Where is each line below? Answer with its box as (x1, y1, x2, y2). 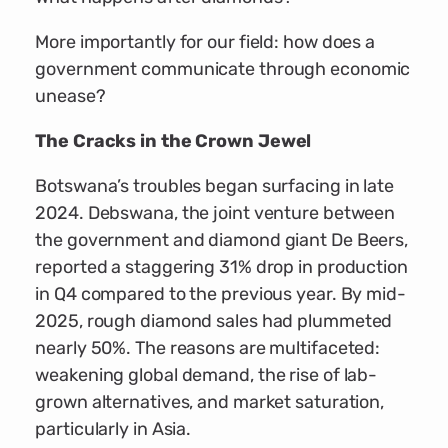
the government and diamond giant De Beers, (35, 229, 409, 252)
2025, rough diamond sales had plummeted (35, 310, 393, 333)
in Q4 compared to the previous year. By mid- (35, 283, 406, 306)
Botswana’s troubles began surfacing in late (35, 175, 394, 198)
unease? (35, 85, 106, 108)
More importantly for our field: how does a (35, 31, 376, 54)
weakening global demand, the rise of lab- (35, 364, 378, 387)
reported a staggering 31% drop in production (35, 256, 408, 279)
